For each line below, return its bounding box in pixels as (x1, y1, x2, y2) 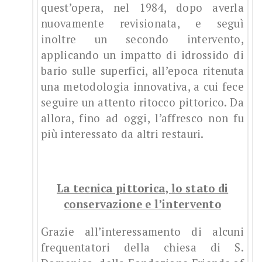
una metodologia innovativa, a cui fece (41, 80, 244, 94)
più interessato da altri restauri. (41, 127, 204, 142)
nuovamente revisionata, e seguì (41, 16, 244, 31)
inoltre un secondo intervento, (41, 32, 244, 47)
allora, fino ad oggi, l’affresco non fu (41, 111, 244, 126)
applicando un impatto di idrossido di (41, 48, 244, 63)
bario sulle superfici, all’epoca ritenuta (41, 64, 244, 78)
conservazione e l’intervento (64, 197, 222, 212)
